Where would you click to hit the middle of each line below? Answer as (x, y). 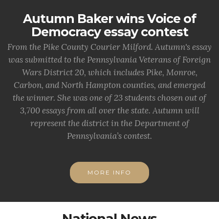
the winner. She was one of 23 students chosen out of (109, 98)
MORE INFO (109, 172)
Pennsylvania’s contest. (109, 136)
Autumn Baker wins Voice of (109, 19)
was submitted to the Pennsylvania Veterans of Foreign (109, 60)
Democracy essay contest (109, 32)
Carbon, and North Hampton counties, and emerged (109, 85)
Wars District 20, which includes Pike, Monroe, (109, 72)
